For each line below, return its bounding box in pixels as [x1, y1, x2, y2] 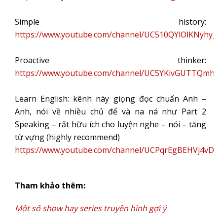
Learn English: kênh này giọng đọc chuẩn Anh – [15, 93, 206, 104]
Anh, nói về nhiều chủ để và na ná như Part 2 [15, 106, 206, 117]
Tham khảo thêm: [15, 180, 85, 191]
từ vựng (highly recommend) [15, 132, 120, 143]
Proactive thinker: [15, 55, 206, 66]
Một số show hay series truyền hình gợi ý [15, 203, 166, 214]
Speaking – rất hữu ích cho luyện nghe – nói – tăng [15, 119, 206, 130]
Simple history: [15, 16, 206, 27]
